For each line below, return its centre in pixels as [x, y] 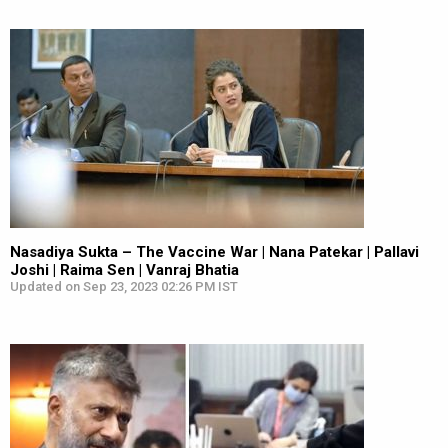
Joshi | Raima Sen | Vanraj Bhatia [124, 270]
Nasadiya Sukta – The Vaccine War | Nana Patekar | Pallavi [214, 252]
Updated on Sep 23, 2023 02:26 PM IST [124, 286]
